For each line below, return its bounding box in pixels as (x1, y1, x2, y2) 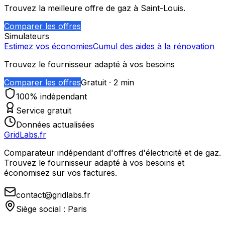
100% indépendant (16, 91, 87, 101)
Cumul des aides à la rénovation (93, 41, 214, 51)
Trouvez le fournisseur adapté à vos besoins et (4, 157, 184, 168)
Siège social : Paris (16, 203, 87, 214)
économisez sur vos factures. (4, 167, 117, 178)
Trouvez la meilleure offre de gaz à (4, 3, 141, 13)
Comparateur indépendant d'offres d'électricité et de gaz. (4, 147, 221, 158)
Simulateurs (4, 31, 49, 41)
